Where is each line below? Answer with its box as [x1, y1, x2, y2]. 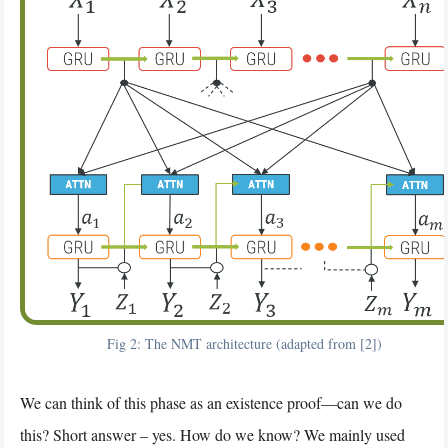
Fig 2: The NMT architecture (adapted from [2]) [106, 334, 382, 354]
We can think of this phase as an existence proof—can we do [20, 392, 402, 414]
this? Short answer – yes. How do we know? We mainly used [20, 424, 405, 446]
